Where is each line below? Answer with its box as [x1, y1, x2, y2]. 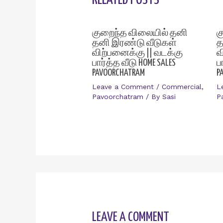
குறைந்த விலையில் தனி [92, 28, 188, 38]
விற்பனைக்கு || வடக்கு [92, 48, 183, 58]
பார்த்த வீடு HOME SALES [92, 58, 176, 68]
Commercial [162, 82, 202, 91]
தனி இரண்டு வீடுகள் [92, 38, 177, 48]
